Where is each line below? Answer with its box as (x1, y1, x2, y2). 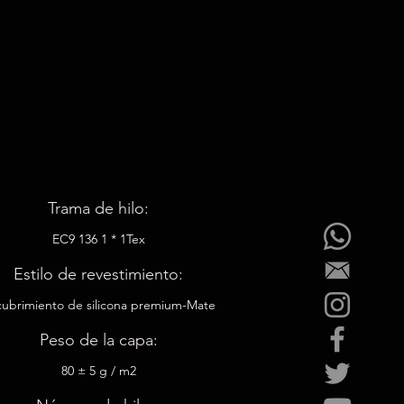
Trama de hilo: (48, 198, 150, 218)
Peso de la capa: (39, 330, 158, 350)
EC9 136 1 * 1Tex (51, 231, 145, 247)
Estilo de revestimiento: (14, 264, 184, 284)
